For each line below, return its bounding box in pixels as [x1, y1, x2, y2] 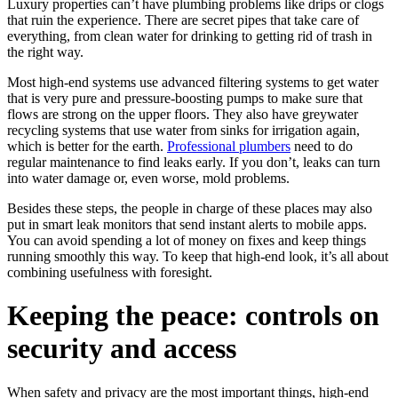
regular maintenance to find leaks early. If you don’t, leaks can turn [7, 154, 380, 170]
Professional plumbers [167, 138, 291, 154]
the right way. [7, 44, 87, 60]
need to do [291, 138, 353, 154]
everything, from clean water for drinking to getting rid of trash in [7, 28, 372, 44]
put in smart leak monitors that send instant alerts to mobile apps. [7, 216, 367, 232]
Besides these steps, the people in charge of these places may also [7, 200, 372, 216]
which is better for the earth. [7, 138, 167, 154]
